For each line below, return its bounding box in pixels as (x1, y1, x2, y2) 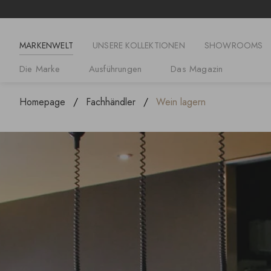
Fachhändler (86, 95, 135, 109)
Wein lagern (156, 95, 206, 109)
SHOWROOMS (204, 39, 263, 52)
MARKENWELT (19, 39, 73, 52)
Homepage (19, 95, 65, 109)
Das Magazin (171, 62, 223, 76)
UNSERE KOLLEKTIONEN (93, 39, 185, 52)
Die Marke (19, 62, 60, 76)
